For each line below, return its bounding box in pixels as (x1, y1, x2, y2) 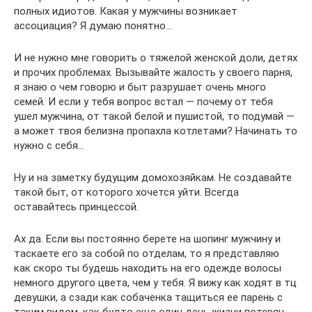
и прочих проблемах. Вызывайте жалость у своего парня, (14, 65, 292, 79)
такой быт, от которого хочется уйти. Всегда (14, 185, 239, 198)
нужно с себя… (14, 139, 84, 152)
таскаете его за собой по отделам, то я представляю (14, 247, 279, 260)
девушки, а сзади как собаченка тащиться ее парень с (14, 290, 283, 304)
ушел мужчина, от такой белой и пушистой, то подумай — (14, 109, 295, 123)
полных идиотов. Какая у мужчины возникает (14, 4, 237, 17)
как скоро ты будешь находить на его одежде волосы (14, 261, 281, 274)
